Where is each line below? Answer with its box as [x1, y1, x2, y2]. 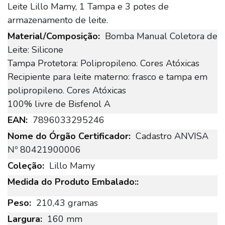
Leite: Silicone [8, 44, 63, 56]
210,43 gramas [36, 197, 98, 209]
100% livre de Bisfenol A [8, 98, 110, 110]
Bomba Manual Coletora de [105, 30, 217, 42]
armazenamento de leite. [8, 14, 108, 26]
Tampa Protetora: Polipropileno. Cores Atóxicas [8, 57, 199, 69]
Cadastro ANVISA [136, 130, 208, 142]
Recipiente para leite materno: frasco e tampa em [8, 71, 207, 83]
